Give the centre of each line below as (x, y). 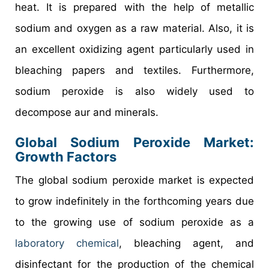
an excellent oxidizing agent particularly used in (134, 50)
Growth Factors (66, 157)
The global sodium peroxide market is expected (134, 180)
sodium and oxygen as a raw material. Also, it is (134, 29)
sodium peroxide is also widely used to (134, 92)
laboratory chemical (67, 243)
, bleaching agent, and (186, 243)
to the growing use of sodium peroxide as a (134, 222)
